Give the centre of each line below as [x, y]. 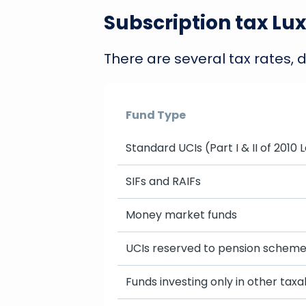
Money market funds [181, 215]
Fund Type [156, 115]
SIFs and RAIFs [163, 181]
